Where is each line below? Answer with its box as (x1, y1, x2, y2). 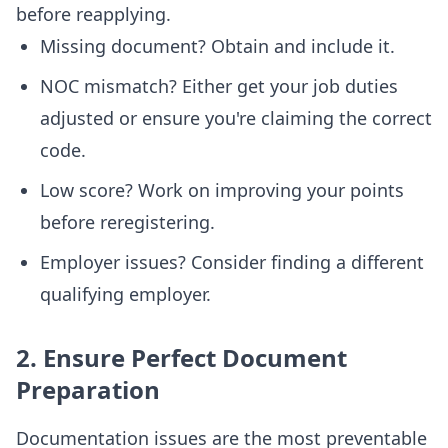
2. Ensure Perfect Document (16, 341, 347, 374)
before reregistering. (40, 210, 215, 234)
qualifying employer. (40, 282, 211, 306)
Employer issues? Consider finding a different (40, 250, 424, 274)
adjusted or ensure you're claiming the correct (40, 106, 432, 130)
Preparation (16, 373, 160, 406)
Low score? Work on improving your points (40, 178, 404, 202)
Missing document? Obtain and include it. (40, 34, 395, 58)
